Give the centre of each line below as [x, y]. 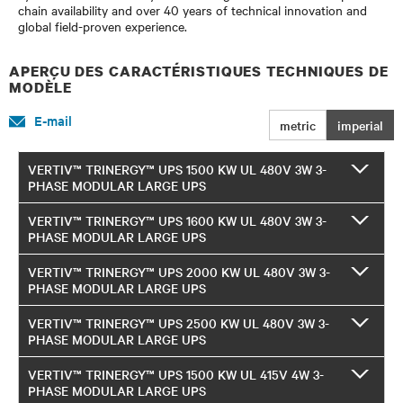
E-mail [53, 120]
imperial [360, 125]
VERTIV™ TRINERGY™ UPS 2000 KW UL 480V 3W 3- [179, 271]
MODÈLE [40, 87]
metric [298, 125]
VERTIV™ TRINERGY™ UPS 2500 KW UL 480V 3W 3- [179, 322]
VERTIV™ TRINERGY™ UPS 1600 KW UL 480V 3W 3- [177, 220]
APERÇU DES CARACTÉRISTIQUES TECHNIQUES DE [199, 71]
